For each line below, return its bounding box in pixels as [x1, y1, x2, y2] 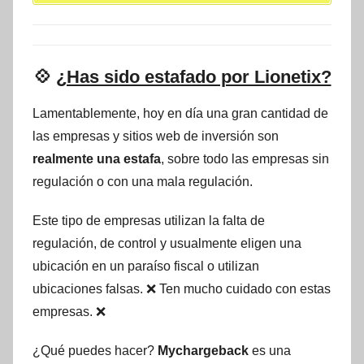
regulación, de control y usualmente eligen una [32, 236, 301, 251]
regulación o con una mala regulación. [32, 175, 253, 189]
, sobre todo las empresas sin [161, 152, 329, 167]
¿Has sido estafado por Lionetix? [55, 66, 331, 87]
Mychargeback [158, 344, 249, 358]
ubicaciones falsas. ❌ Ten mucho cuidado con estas [32, 282, 331, 297]
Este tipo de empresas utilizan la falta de [32, 214, 265, 228]
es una [249, 344, 291, 358]
